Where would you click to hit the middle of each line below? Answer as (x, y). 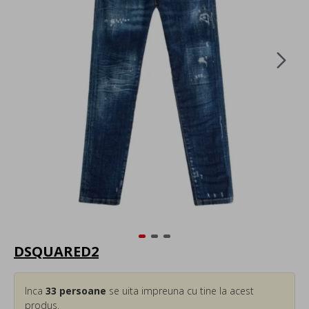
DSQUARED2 (56, 251)
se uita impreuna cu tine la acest (180, 290)
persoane (81, 290)
